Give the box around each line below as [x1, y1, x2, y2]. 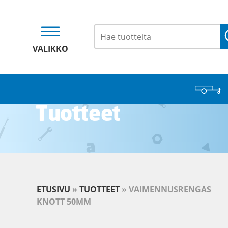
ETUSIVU [37, 184, 70, 195]
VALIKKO [33, 43, 68, 54]
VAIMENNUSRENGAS [129, 184, 211, 195]
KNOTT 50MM [37, 196, 91, 207]
